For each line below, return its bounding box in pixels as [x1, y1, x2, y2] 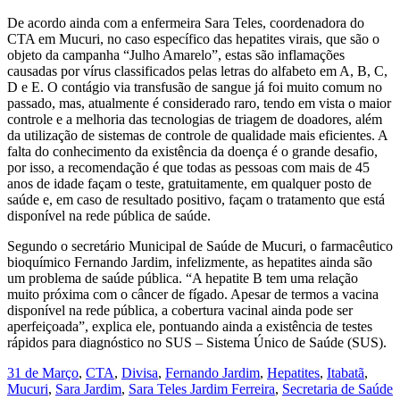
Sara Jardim [55, 381, 121, 397]
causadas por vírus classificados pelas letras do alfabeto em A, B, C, [7, 63, 387, 79]
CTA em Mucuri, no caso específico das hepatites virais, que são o [7, 31, 379, 47]
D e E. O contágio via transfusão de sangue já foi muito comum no [7, 79, 382, 96]
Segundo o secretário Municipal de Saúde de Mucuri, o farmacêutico [7, 238, 393, 254]
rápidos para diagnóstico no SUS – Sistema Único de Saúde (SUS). [7, 335, 387, 351]
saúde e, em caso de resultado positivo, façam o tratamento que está [7, 192, 385, 208]
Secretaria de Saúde [282, 381, 393, 397]
